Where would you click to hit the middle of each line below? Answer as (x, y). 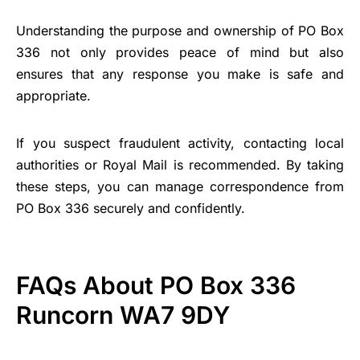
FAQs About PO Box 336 (156, 285)
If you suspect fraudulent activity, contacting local (180, 143)
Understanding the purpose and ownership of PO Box (180, 30)
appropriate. (53, 95)
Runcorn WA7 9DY (123, 315)
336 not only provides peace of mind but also (180, 52)
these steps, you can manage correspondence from (180, 186)
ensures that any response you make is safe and (180, 74)
